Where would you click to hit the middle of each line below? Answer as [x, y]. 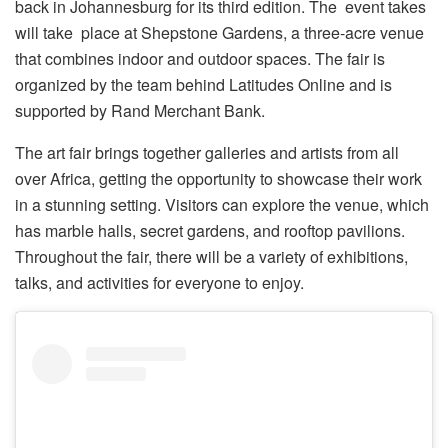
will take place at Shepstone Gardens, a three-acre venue [219, 33]
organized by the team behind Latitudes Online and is [203, 85]
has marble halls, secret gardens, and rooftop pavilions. [210, 231]
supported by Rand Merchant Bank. [140, 111]
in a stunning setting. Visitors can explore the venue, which [222, 205]
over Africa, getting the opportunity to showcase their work [218, 179]
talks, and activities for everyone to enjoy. [159, 283]
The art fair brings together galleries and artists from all [207, 153]
